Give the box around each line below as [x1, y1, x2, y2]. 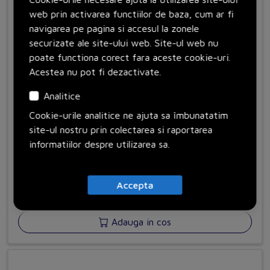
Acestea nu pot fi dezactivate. [29, 66, 162, 77]
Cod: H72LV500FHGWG [18, 169, 109, 180]
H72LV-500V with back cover [18, 154, 125, 163]
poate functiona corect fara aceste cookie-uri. [29, 52, 231, 63]
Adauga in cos [108, 216, 171, 228]
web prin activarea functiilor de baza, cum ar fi [29, 8, 234, 19]
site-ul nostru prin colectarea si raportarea [29, 124, 213, 135]
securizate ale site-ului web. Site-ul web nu [29, 37, 219, 48]
